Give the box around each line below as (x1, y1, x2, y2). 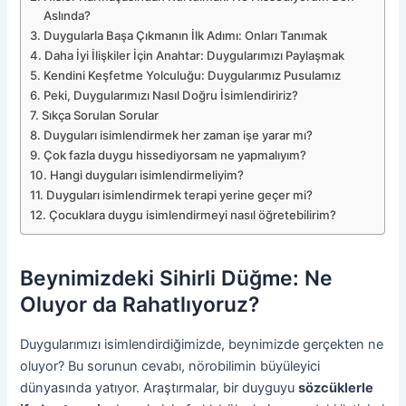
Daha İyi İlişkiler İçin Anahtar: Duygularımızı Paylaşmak (44, 48, 345, 63)
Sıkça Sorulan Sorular (42, 108, 159, 123)
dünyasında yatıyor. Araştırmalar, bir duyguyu (20, 380, 299, 397)
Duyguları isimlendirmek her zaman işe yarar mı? (43, 128, 314, 143)
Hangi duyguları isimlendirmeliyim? (50, 168, 245, 183)
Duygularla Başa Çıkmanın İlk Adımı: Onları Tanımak (43, 28, 328, 43)
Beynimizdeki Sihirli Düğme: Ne (20, 266, 333, 292)
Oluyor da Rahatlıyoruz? (20, 292, 260, 318)
